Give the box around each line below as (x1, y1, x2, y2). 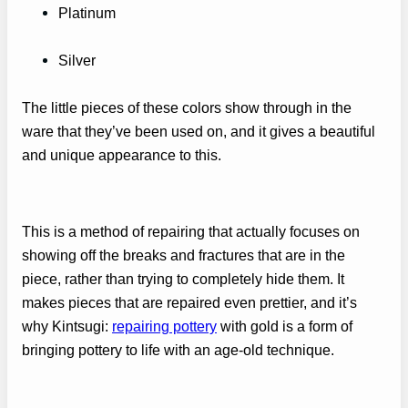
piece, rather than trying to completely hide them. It (22, 270, 344, 288)
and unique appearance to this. (22, 146, 221, 163)
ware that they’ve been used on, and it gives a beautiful (22, 122, 375, 139)
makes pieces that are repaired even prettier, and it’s (22, 294, 357, 311)
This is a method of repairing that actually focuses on (22, 223, 360, 240)
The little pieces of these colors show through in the (22, 98, 352, 116)
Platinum (58, 4, 116, 21)
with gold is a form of (217, 318, 352, 335)
